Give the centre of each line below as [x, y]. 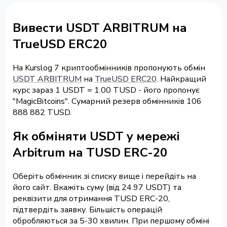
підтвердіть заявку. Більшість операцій [87, 210]
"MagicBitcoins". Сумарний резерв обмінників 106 [107, 101]
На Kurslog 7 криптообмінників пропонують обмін [109, 68]
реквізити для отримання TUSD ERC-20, [91, 198]
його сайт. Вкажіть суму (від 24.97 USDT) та [97, 187]
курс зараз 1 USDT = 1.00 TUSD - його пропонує [106, 90]
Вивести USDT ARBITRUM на [100, 28]
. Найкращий [181, 79]
